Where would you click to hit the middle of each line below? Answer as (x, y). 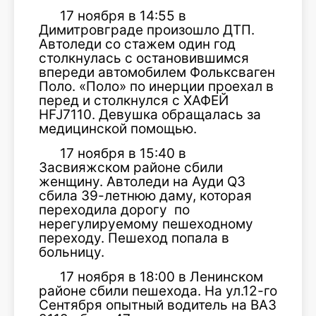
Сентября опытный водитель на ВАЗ (158, 305)
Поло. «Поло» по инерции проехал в (156, 86)
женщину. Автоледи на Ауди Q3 (142, 182)
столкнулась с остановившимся (144, 58)
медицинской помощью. (118, 129)
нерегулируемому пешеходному (146, 224)
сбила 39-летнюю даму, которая (145, 196)
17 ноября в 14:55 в (123, 16)
